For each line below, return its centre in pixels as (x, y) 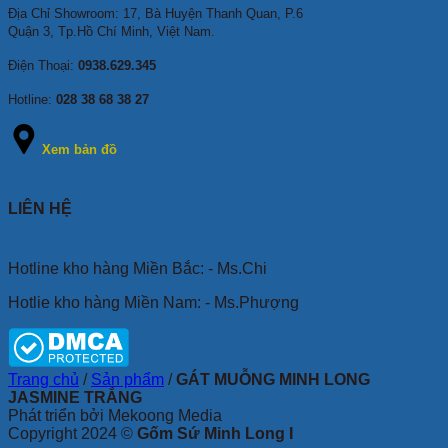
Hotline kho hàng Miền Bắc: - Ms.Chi (137, 269)
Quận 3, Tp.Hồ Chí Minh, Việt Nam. (111, 32)
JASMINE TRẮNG (75, 398)
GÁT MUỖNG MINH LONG (273, 380)
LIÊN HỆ (40, 209)
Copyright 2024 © (72, 434)
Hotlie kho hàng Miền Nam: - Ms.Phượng (153, 303)
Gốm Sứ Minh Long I (215, 434)
